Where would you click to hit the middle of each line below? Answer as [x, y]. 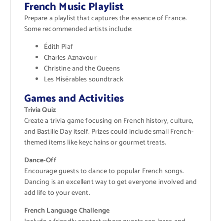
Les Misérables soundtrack [84, 79]
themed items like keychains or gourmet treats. [95, 143]
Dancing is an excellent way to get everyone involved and [110, 182]
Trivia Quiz [40, 110]
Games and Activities [74, 98]
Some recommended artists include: [78, 29]
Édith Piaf [58, 47]
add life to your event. [57, 193]
